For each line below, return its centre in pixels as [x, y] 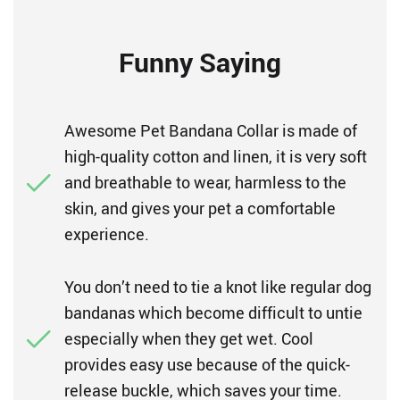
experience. [107, 234]
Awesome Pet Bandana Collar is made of [211, 130]
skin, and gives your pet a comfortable [200, 208]
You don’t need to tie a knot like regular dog [218, 287]
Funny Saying [200, 62]
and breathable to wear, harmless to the [205, 182]
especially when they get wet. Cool [189, 338]
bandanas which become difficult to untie [213, 312]
